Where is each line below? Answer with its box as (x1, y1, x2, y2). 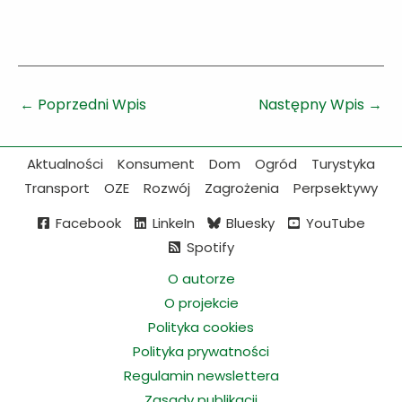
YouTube (306, 213, 365, 232)
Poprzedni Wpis (34, 93, 146, 115)
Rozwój (144, 179, 190, 198)
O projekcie (163, 293, 239, 313)
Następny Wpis (258, 93, 368, 115)
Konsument (118, 154, 195, 174)
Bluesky (226, 213, 275, 232)
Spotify (187, 237, 234, 257)
